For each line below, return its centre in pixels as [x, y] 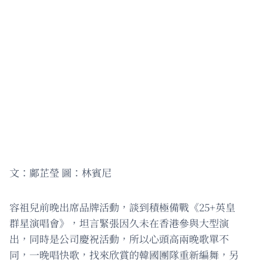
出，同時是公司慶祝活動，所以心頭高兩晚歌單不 [119, 238]
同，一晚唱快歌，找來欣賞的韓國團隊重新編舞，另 [124, 254]
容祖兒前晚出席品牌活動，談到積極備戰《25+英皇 [122, 207]
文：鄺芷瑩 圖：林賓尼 [60, 172]
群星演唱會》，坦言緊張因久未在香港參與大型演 [119, 222]
